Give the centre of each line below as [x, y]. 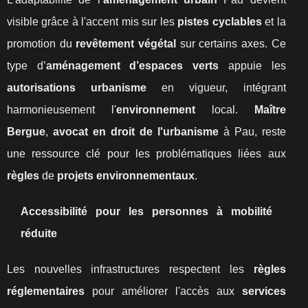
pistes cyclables [220, 22]
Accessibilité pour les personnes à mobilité [146, 211]
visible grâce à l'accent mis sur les [92, 22]
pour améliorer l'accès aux [163, 291]
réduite [39, 233]
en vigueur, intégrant [216, 88]
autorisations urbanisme [77, 88]
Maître [270, 110]
